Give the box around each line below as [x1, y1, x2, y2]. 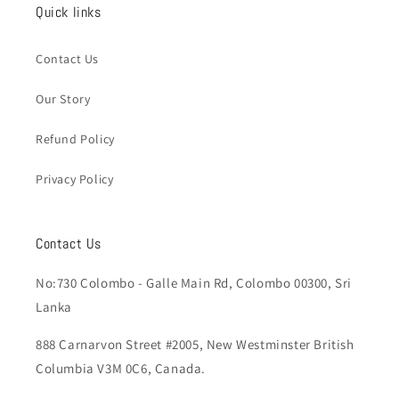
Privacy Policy [36, 171, 114, 187]
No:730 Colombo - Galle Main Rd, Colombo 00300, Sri [36, 274, 353, 291]
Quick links [36, 3, 102, 21]
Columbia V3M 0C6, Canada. [36, 360, 207, 377]
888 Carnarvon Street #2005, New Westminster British [36, 336, 354, 353]
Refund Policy [36, 131, 115, 147]
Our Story [36, 91, 91, 107]
